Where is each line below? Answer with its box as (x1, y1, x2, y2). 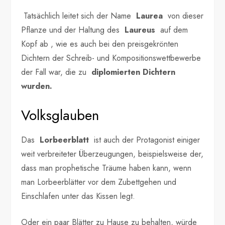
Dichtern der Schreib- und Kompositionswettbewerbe (21, 52, 201, 64)
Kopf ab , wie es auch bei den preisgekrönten (21, 38, 179, 50)
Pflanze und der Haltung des (21, 24, 125, 36)
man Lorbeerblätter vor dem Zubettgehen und (21, 176, 177, 188)
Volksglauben (21, 104, 99, 126)
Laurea (136, 10, 163, 22)
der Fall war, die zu (21, 66, 92, 78)
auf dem (155, 24, 188, 36)
